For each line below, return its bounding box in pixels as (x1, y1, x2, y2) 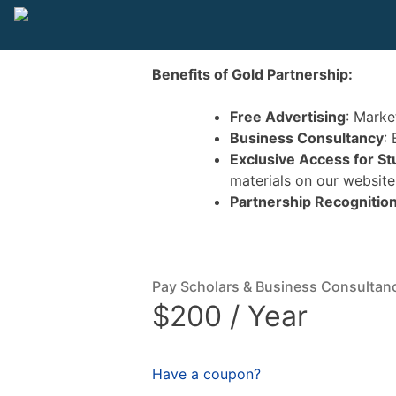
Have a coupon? (152, 364, 261, 383)
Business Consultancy (230, 129, 384, 147)
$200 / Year (152, 299, 308, 334)
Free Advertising (230, 108, 346, 126)
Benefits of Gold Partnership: (152, 65, 353, 83)
